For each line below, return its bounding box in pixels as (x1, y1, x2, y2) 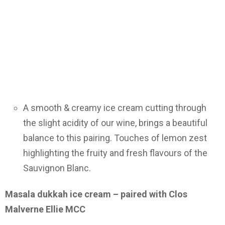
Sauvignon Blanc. (23, 162, 91, 173)
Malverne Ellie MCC (5, 204, 85, 215)
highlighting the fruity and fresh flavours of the (23, 147, 207, 158)
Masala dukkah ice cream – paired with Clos (5, 189, 187, 200)
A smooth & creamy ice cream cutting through (23, 102, 206, 113)
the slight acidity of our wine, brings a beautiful (23, 117, 207, 128)
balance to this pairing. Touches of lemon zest (23, 132, 207, 143)
